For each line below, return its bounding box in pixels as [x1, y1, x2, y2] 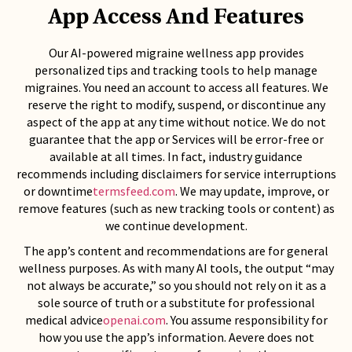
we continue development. [104, 218, 247, 233]
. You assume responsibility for [165, 312, 328, 328]
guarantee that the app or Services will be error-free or [28, 131, 324, 147]
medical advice [24, 312, 103, 328]
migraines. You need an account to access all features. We [24, 79, 328, 95]
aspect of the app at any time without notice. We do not [26, 114, 326, 130]
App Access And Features [48, 7, 304, 29]
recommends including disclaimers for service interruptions [16, 166, 336, 181]
